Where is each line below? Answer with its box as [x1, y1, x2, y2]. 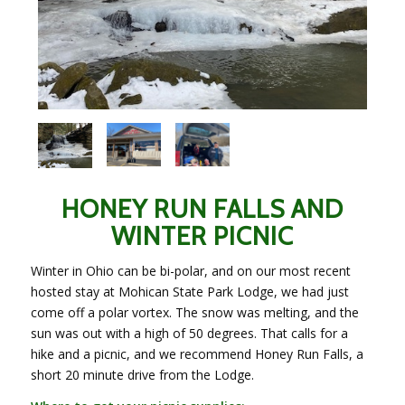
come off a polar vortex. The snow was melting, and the [30, 303, 359, 321]
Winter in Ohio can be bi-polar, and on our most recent [30, 261, 351, 279]
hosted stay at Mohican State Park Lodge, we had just [30, 282, 349, 300]
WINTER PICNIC [110, 220, 294, 251]
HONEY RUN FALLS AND [61, 193, 344, 224]
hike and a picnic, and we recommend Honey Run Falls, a [30, 344, 363, 363]
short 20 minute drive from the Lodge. [30, 365, 254, 383]
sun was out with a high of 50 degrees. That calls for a [30, 324, 348, 342]
